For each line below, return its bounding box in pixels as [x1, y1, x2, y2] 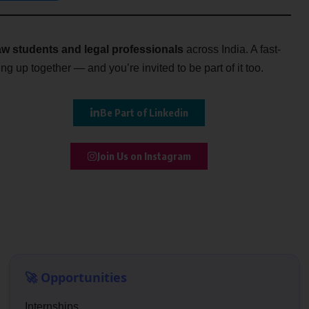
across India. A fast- [183, 43, 281, 56]
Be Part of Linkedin [100, 106, 189, 119]
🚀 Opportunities [25, 269, 128, 286]
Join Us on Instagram [97, 150, 192, 163]
